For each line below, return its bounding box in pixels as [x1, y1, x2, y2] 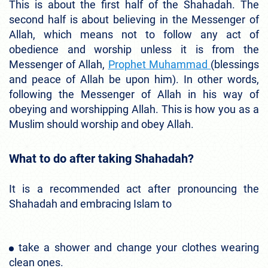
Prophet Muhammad [108, 57, 211, 71]
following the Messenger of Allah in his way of [9, 87, 259, 100]
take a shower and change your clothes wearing [19, 240, 259, 254]
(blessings [211, 57, 260, 71]
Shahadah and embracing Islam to [9, 197, 174, 210]
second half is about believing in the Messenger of [9, 13, 259, 26]
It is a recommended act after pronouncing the [9, 182, 259, 195]
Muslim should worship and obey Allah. [9, 117, 194, 130]
